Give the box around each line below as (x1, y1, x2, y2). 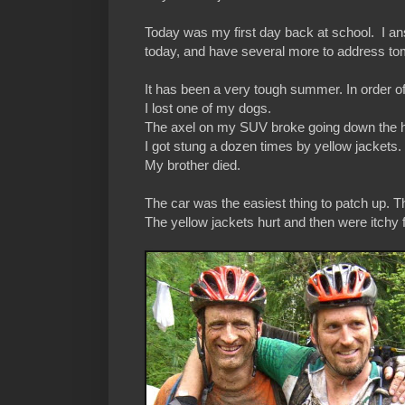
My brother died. (145, 157, 240, 174)
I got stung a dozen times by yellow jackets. (145, 138, 401, 155)
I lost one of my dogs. (145, 100, 271, 117)
